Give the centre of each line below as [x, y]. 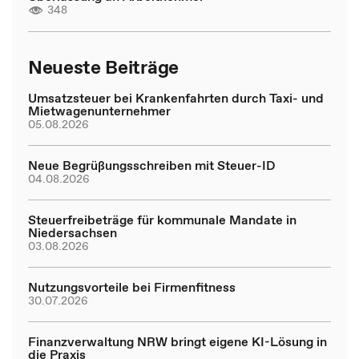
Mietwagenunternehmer [99, 111]
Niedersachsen [73, 232]
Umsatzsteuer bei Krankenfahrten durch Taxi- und [176, 98]
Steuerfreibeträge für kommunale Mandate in [162, 220]
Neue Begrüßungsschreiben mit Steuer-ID [151, 165]
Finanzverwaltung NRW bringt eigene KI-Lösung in [177, 341]
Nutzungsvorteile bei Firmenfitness [132, 287]
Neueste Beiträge [103, 67]
